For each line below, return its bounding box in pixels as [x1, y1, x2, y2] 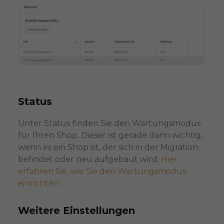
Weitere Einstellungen [17, 204, 135, 216]
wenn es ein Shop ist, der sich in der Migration [17, 142, 198, 152]
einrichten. [17, 178, 60, 188]
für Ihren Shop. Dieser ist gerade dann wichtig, [17, 130, 202, 140]
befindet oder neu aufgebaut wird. [17, 154, 161, 164]
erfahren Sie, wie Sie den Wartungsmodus [17, 166, 186, 176]
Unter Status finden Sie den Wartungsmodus [17, 118, 200, 128]
